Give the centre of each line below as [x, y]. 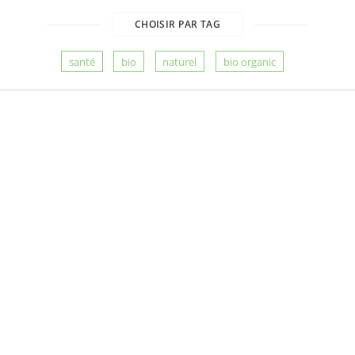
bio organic [249, 61]
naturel [180, 61]
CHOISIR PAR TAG [177, 24]
